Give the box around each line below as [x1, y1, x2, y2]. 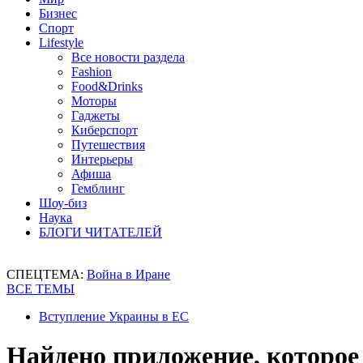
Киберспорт [71, 123, 138, 137]
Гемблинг [71, 181, 125, 195]
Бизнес [39, 6, 77, 20]
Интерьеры [71, 152, 133, 166]
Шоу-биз [39, 196, 87, 210]
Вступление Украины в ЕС [39, 310, 189, 323]
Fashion [71, 65, 112, 79]
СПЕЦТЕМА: [6, 267, 87, 281]
